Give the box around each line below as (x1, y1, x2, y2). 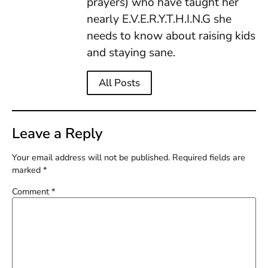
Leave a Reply (12, 123, 102, 143)
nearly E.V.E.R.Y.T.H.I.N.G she (87, 11, 232, 28)
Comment (12, 185, 51, 198)
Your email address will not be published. (12, 151, 170, 163)
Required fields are (172, 151, 245, 163)
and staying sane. (87, 45, 175, 61)
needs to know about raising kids (87, 28, 255, 44)
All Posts (99, 75, 140, 90)
